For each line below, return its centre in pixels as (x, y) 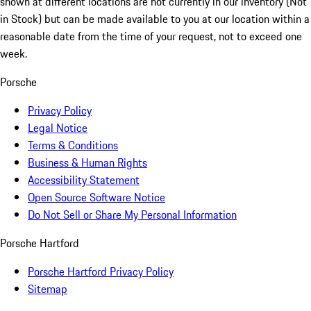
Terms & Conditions (73, 145)
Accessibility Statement (84, 180)
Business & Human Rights (87, 163)
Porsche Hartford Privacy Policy (101, 272)
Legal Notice (58, 128)
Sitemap (48, 289)
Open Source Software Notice (96, 197)
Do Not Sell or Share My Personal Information (132, 215)
